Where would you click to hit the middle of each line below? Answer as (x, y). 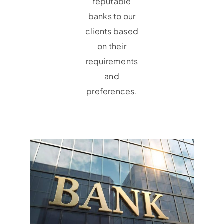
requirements (112, 61)
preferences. (112, 91)
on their (112, 46)
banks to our (112, 16)
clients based (112, 31)
